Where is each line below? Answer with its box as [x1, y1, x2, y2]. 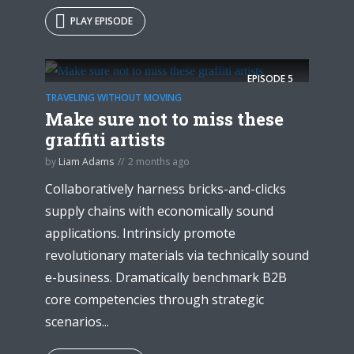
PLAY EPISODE [70, 13, 133, 28]
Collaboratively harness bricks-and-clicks [45, 180, 286, 198]
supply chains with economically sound [45, 202, 273, 220]
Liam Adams [58, 155, 114, 169]
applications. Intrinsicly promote [45, 224, 235, 243]
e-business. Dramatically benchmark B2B [45, 269, 287, 287]
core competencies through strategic [45, 291, 264, 309]
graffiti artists [45, 128, 165, 152]
